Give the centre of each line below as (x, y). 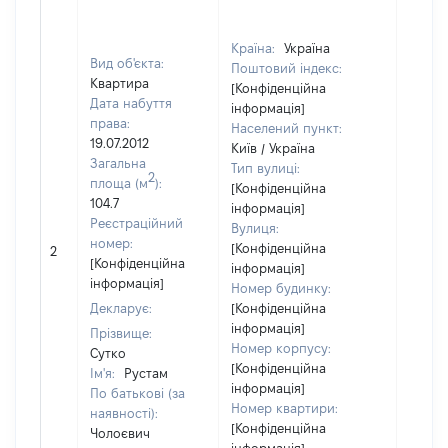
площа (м (119, 183)
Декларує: (121, 308)
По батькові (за (137, 393)
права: (110, 123)
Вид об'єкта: (127, 63)
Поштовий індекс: (286, 68)
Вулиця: (255, 228)
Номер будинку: (281, 288)
